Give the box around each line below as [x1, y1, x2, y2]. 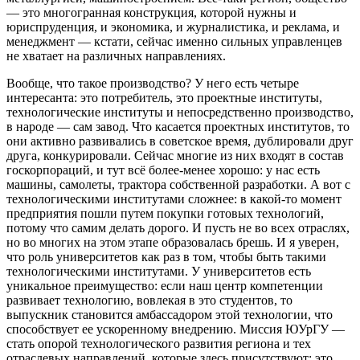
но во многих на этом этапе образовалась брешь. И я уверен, [6, 235, 339, 249]
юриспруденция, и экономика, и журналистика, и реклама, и [6, 19, 340, 34]
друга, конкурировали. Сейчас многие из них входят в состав [6, 148, 344, 162]
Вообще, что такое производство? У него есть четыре [6, 76, 299, 90]
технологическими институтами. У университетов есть [6, 264, 311, 278]
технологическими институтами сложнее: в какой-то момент [6, 191, 342, 206]
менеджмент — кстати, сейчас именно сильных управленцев [6, 34, 342, 48]
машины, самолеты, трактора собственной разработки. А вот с [6, 177, 350, 191]
